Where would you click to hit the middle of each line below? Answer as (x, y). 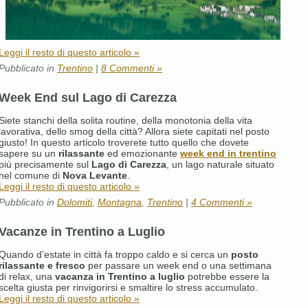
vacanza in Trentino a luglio (120, 276)
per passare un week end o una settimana (178, 265)
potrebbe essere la (227, 276)
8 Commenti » (132, 68)
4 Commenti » (222, 202)
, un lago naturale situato (220, 164)
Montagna (120, 202)
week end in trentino (228, 153)
